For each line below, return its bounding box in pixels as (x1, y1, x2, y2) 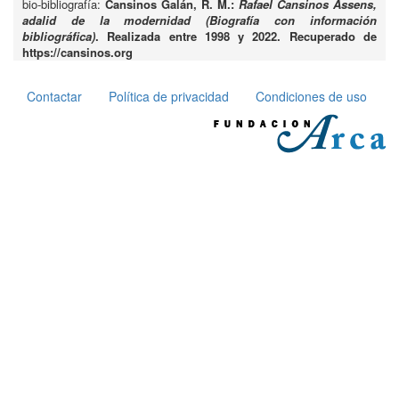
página (13, 135, 71, 163)
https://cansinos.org (22, 44, 133, 61)
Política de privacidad (109, 87, 229, 105)
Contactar (27, 87, 82, 105)
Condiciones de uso (256, 87, 367, 105)
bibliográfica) (22, 28, 95, 45)
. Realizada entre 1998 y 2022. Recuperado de (95, 28, 377, 45)
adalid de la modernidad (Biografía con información (22, 12, 377, 28)
